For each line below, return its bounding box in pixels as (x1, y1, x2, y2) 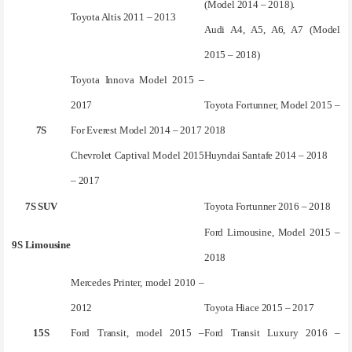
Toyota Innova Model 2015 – (71, 74, 204, 86)
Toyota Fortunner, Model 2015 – (204, 99, 340, 111)
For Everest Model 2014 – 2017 (71, 124, 202, 136)
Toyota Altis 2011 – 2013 (71, 11, 176, 23)
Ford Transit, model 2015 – (71, 327, 204, 339)
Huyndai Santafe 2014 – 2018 (204, 149, 328, 161)
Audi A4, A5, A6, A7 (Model (204, 24, 340, 35)
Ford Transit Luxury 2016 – (204, 327, 340, 339)
